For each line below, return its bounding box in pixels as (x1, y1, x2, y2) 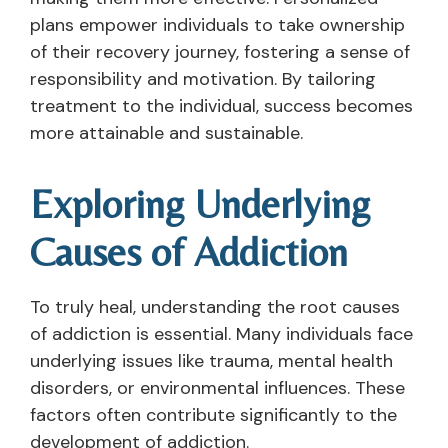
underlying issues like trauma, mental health (30, 348, 393, 373)
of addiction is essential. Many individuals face (30, 321, 413, 346)
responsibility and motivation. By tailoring (30, 66, 376, 91)
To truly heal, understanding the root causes (30, 294, 400, 319)
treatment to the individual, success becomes (30, 93, 413, 118)
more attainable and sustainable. (30, 120, 303, 145)
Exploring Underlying (30, 180, 371, 227)
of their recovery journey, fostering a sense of (30, 39, 410, 64)
